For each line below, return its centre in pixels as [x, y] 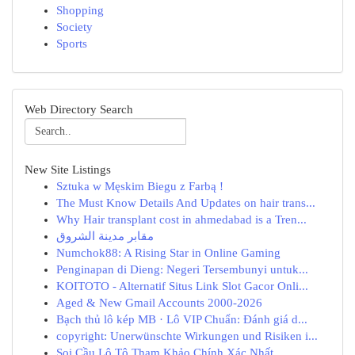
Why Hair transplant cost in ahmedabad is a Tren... [181, 219]
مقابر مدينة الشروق [105, 236]
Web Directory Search [79, 109]
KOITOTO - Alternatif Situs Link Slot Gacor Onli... [182, 286]
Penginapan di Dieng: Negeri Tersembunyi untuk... [182, 269]
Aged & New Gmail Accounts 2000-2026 [159, 303]
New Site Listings [68, 170]
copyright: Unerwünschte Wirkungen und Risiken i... [187, 336]
